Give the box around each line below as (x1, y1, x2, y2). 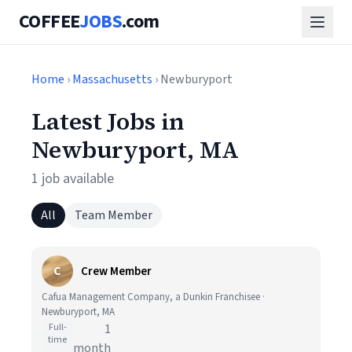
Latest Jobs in (31, 105, 184, 137)
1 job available (31, 169, 114, 189)
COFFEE (19, 8, 80, 35)
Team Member (75, 207, 152, 224)
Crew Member (81, 262, 152, 280)
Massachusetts (72, 71, 152, 88)
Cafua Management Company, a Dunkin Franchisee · (42, 290, 265, 304)
